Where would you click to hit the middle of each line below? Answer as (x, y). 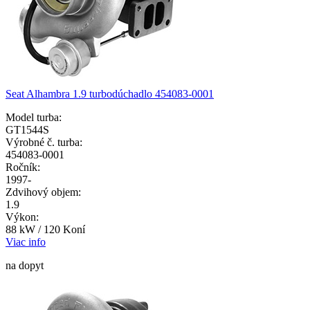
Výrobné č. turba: (44, 143)
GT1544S (27, 130)
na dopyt (25, 266)
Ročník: (23, 167)
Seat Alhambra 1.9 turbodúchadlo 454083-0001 (110, 94)
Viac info (26, 242)
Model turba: (34, 118)
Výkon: (22, 217)
